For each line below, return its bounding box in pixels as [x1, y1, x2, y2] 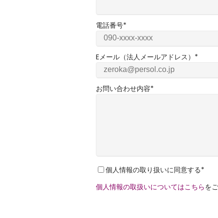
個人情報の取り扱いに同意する [105, 164, 201, 175]
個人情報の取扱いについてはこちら [95, 182, 205, 192]
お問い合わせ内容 [95, 83, 150, 93]
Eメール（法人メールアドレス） [95, 52, 195, 62]
